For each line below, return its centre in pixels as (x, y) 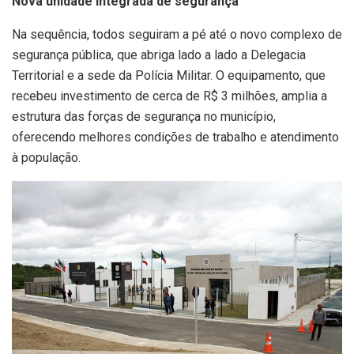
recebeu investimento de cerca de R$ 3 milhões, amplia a (169, 96)
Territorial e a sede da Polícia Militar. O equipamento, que (169, 75)
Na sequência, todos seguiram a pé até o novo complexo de (177, 34)
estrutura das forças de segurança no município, (144, 116)
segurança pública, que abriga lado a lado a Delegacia (159, 55)
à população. (46, 157)
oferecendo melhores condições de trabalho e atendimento (175, 137)
